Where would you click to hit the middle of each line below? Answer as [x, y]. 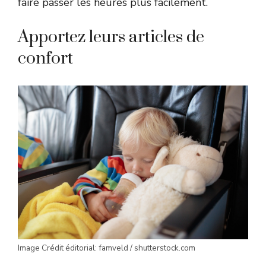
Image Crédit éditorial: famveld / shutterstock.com [107, 248]
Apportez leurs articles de [111, 37]
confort [45, 59]
